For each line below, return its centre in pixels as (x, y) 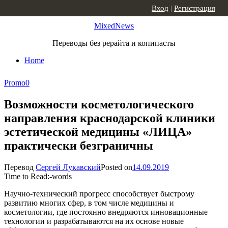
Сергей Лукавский (68, 167)
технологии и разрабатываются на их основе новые (94, 221)
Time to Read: (27, 176)
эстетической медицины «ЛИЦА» (98, 132)
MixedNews (114, 26)
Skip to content (28, 8)
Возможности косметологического (99, 104)
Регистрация (195, 8)
